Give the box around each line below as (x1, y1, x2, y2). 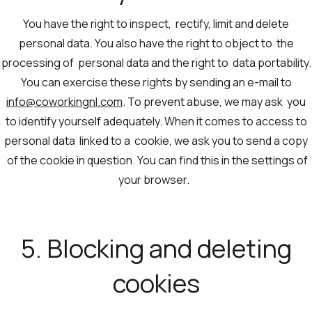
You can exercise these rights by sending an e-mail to (20, 75, 292, 91)
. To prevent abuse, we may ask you (123, 94, 306, 110)
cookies (112, 266, 200, 301)
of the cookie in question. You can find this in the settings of (4, 153, 308, 169)
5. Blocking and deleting (20, 231, 292, 266)
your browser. (118, 172, 194, 188)
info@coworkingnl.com (6, 94, 123, 110)
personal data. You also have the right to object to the (18, 36, 294, 52)
